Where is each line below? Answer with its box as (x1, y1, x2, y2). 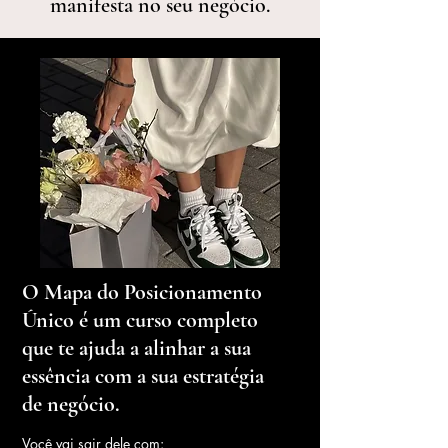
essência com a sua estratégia (22, 363, 264, 389)
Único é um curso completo (22, 307, 258, 333)
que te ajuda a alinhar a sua (22, 335, 251, 361)
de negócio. (22, 391, 120, 417)
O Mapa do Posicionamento (22, 279, 262, 305)
